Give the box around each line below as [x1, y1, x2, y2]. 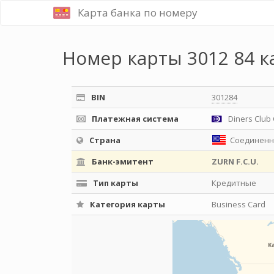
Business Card [212, 199, 265, 210]
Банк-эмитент [90, 156, 154, 167]
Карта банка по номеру [78, 6, 198, 20]
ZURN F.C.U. [212, 156, 259, 167]
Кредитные [212, 177, 256, 188]
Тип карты [91, 177, 138, 188]
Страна [87, 135, 120, 146]
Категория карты [88, 199, 165, 210]
